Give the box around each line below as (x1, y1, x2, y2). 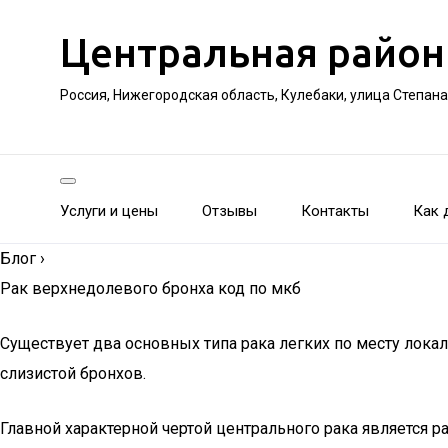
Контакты (301, 202, 369, 220)
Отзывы (202, 202, 257, 220)
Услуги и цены (60, 202, 158, 220)
